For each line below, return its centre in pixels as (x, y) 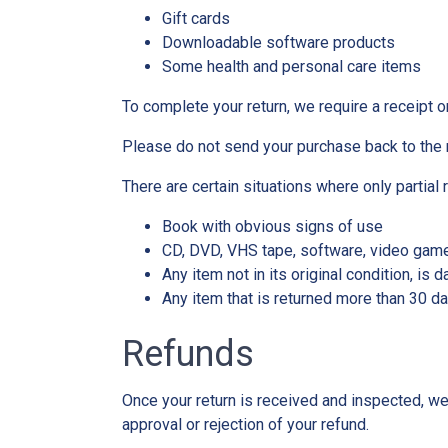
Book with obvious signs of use (272, 226)
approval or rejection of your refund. (245, 424)
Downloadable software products (278, 42)
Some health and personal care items (291, 66)
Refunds (188, 353)
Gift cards (196, 18)
